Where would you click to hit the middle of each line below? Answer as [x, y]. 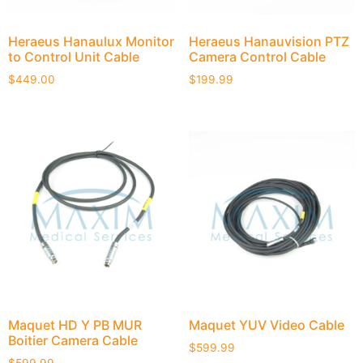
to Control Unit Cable [74, 56]
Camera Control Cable [257, 56]
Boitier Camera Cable [73, 340]
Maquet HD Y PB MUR [75, 325]
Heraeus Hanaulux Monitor [91, 41]
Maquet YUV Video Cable [266, 325]
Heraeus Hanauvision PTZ [269, 41]
